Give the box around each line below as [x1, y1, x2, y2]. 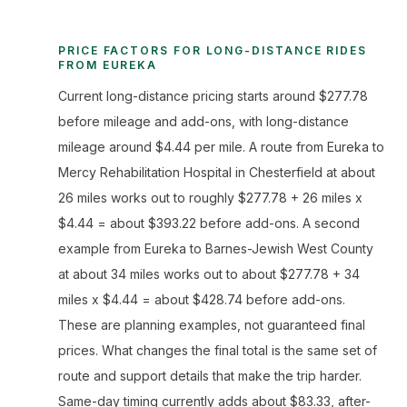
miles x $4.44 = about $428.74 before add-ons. [58, 292, 345, 307]
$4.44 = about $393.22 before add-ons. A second [58, 215, 360, 231]
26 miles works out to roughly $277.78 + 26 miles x [58, 190, 362, 205]
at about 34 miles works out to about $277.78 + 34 [58, 266, 360, 282]
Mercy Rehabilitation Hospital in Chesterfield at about [58, 164, 375, 180]
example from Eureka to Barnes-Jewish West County [58, 241, 373, 256]
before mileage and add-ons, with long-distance [58, 114, 349, 129]
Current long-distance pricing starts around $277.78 [58, 88, 368, 104]
